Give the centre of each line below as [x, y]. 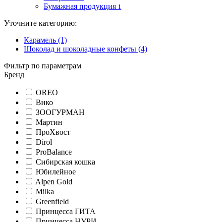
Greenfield [52, 201]
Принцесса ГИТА [66, 211]
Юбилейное [56, 172]
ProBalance [54, 152]
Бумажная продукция [80, 6]
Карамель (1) [45, 40]
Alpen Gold [54, 182]
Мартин [49, 122]
